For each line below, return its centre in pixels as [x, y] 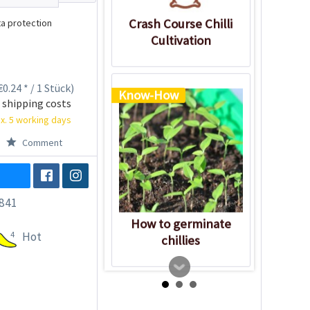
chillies [181, 240]
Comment [41, 142]
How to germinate [181, 224]
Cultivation [181, 40]
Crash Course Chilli [181, 24]
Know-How [148, 95]
